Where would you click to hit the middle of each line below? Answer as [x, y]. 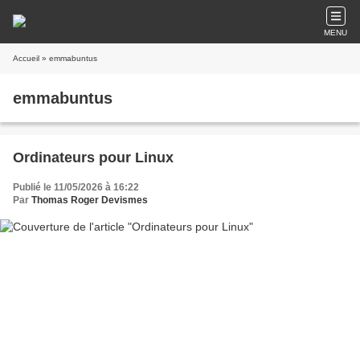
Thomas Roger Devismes [90, 200]
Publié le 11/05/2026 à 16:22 [76, 187]
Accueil [26, 58]
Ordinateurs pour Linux [93, 157]
